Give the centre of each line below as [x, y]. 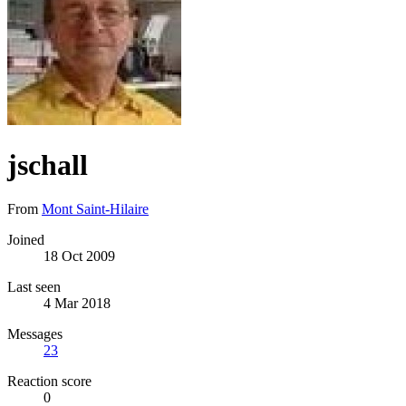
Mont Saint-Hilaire [95, 209]
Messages [35, 334]
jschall [48, 164]
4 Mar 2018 [77, 304]
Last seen [34, 287]
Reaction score [49, 382]
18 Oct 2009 [79, 256]
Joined [26, 240]
